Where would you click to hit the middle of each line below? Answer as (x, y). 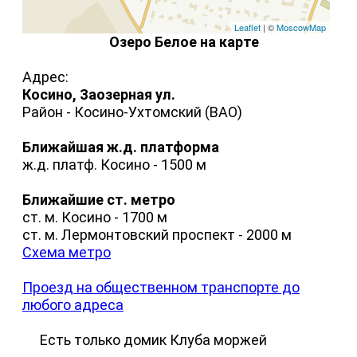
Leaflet (248, 27)
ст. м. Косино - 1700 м (95, 218)
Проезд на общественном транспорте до (161, 288)
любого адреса (73, 305)
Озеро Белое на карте (184, 42)
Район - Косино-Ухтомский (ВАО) (132, 112)
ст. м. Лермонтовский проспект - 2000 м (157, 235)
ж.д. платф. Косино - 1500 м (114, 165)
